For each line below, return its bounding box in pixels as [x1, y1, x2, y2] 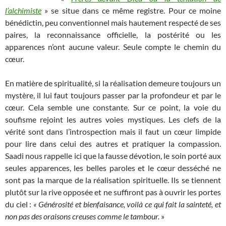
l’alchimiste [5, 6, 41, 16]
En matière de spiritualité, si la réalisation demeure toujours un [5, 78, 221, 88]
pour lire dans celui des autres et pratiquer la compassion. [5, 139, 221, 149]
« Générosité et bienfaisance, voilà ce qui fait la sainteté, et [33, 199, 221, 209]
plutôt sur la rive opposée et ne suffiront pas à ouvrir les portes [5, 187, 221, 197]
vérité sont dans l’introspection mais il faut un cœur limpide [5, 127, 221, 137]
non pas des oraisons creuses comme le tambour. [5, 211, 159, 221]
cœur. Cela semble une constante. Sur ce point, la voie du [5, 102, 221, 112]
